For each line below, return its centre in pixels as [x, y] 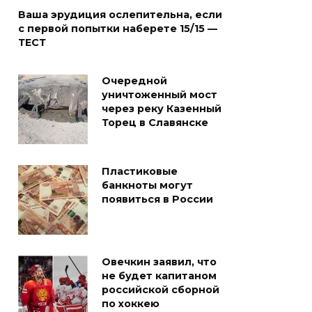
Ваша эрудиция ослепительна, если [120, 15]
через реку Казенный [162, 109]
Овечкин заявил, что [159, 262]
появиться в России [157, 200]
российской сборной [161, 290]
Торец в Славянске [155, 123]
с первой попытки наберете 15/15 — [118, 29]
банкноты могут [147, 186]
